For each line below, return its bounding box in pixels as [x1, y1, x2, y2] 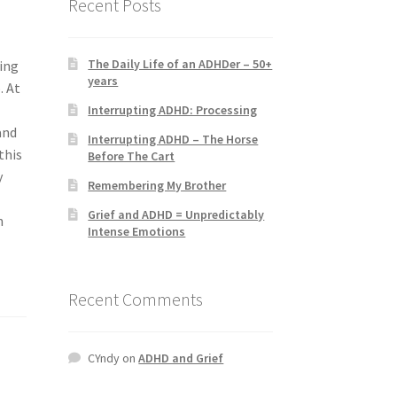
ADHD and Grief [138, 350, 224, 367]
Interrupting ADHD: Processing [88, 101, 258, 118]
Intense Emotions [88, 222, 186, 239]
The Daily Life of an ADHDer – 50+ [88, 55, 273, 72]
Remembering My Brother [88, 176, 227, 193]
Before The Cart [88, 147, 175, 164]
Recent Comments [67, 288, 203, 311]
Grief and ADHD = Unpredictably [88, 206, 265, 222]
